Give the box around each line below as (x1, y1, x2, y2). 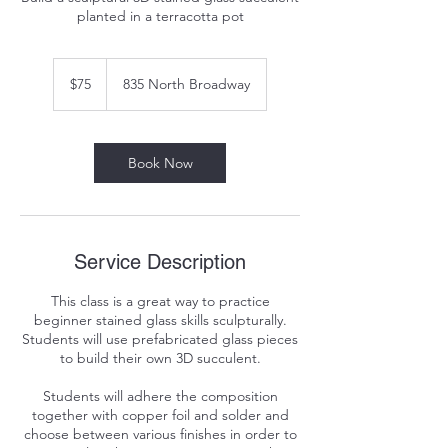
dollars (54, 81, 84, 92)
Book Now (127, 154, 193, 172)
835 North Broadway (123, 75, 250, 93)
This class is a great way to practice (50, 292, 270, 310)
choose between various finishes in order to (23, 425, 297, 443)
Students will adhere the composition (42, 387, 278, 405)
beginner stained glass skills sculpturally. (33, 311, 287, 329)
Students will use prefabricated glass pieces (22, 330, 298, 348)
